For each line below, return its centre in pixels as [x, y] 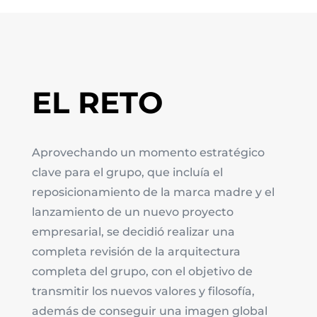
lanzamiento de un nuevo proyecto [132, 212]
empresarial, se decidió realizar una [133, 232]
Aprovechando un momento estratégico [148, 153]
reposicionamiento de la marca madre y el [153, 192]
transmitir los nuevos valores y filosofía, [143, 292]
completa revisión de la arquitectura [136, 252]
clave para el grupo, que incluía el [127, 173]
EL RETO [97, 103]
